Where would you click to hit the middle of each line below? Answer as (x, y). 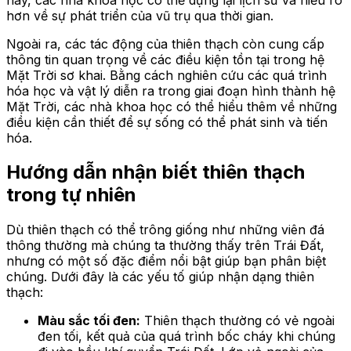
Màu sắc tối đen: (89, 321)
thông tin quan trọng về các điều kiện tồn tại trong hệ (165, 59)
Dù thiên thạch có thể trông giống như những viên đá (165, 230)
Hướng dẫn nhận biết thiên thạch (156, 172)
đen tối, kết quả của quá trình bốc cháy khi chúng (186, 337)
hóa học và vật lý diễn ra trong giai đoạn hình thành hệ (171, 90)
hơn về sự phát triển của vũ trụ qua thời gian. (140, 15)
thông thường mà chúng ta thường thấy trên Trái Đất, (165, 246)
